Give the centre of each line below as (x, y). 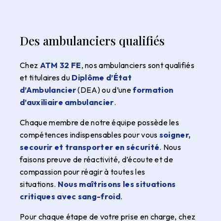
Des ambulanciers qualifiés (94, 40)
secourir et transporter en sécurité (90, 147)
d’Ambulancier (48, 90)
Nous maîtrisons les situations (117, 184)
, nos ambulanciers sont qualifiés (138, 65)
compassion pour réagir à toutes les (83, 171)
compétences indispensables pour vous (90, 134)
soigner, (175, 134)
